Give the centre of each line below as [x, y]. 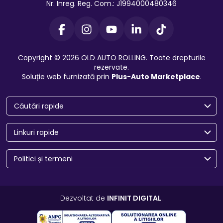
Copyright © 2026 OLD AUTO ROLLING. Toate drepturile [111, 58]
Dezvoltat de [84, 198]
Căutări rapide [39, 106]
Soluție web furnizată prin [66, 77]
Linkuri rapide [36, 133]
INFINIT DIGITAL [134, 198]
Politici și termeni [43, 159]
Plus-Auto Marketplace [156, 77]
